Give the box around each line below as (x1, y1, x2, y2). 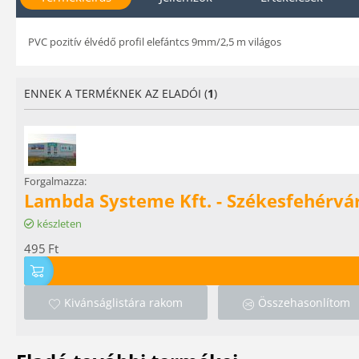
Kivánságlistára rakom (64, 295, 183, 311)
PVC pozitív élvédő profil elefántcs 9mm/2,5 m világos (28, 34, 281, 49)
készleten (37, 216, 82, 231)
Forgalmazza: (24, 174, 87, 188)
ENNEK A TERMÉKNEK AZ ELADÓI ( (24, 86, 208, 101)
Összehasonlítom (258, 295, 350, 311)
